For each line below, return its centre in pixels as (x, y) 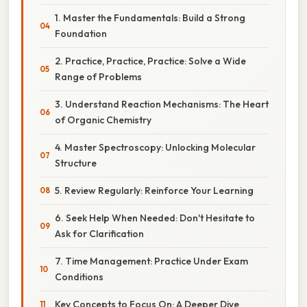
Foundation (81, 33)
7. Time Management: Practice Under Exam (151, 261)
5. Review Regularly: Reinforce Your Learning (154, 190)
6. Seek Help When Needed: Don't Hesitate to (155, 218)
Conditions (79, 277)
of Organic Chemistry (103, 120)
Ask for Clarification (99, 233)
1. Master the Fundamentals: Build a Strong (150, 17)
